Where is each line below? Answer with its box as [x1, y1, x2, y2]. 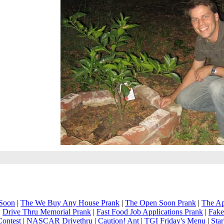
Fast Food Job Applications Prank [96, 207, 203, 216]
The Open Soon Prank [125, 198, 196, 207]
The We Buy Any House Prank [20, 198, 119, 207]
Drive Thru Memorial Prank [2, 207, 91, 216]
